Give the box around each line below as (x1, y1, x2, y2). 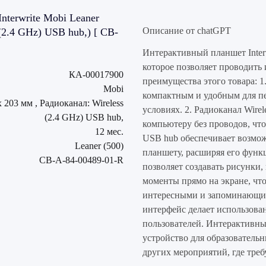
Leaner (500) (75, 140, 123, 151)
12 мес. (95, 126, 123, 137)
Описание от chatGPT (142, 25, 231, 36)
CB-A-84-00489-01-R (39, 154, 123, 165)
